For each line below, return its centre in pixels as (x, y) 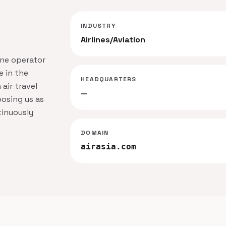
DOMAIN (95, 133)
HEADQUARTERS (109, 79)
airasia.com (109, 147)
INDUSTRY (98, 26)
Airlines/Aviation (113, 40)
